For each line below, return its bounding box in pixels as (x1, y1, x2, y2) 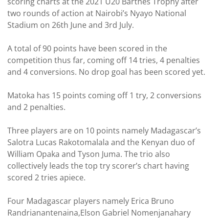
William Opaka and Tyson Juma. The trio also (7, 149, 170, 159)
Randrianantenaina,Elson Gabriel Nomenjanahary (7, 207, 191, 218)
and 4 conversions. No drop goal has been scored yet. (7, 66, 205, 77)
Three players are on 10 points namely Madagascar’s (7, 125, 201, 136)
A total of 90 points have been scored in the (7, 43, 167, 54)
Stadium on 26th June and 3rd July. (7, 20, 134, 30)
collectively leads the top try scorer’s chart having (7, 160, 189, 171)
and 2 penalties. (7, 102, 66, 112)
